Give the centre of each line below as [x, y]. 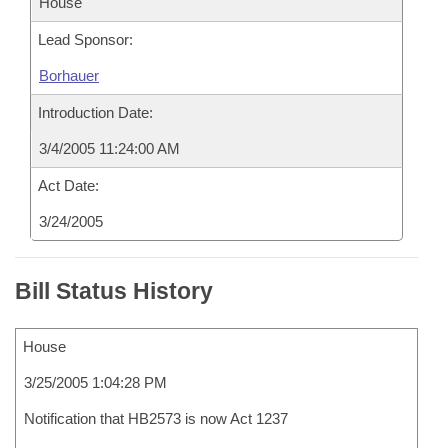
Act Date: [68, 185]
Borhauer [69, 75]
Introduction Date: [95, 112]
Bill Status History [114, 291]
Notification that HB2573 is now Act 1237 [156, 418]
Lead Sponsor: [85, 39]
